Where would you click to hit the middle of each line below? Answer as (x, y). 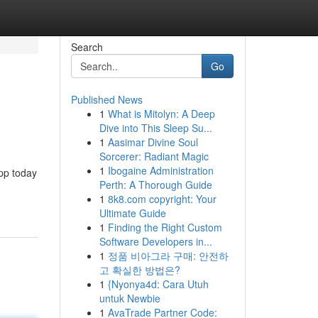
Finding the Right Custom (165, 227)
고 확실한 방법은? (139, 270)
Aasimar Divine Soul (153, 142)
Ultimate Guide (132, 213)
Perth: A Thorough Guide (155, 185)
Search (87, 47)
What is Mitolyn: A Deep (161, 114)
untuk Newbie (130, 298)
